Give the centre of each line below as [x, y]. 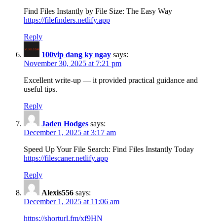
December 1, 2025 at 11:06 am [72, 202]
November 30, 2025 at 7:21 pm [73, 64]
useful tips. [40, 89]
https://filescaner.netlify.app [66, 158]
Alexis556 [57, 193]
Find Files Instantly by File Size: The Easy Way [98, 11]
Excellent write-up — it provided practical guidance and [111, 80]
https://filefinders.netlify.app [67, 20]
